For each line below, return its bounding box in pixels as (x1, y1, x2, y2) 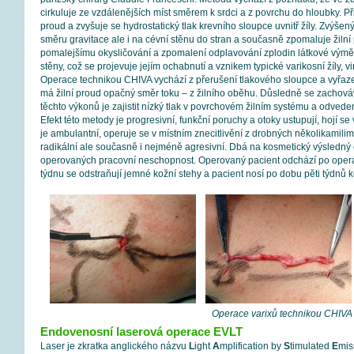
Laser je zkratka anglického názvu (40, 341, 189, 352)
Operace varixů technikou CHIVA (212, 308, 352, 319)
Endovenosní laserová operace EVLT (40, 325, 243, 338)
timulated (289, 341, 332, 352)
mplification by (219, 341, 284, 352)
